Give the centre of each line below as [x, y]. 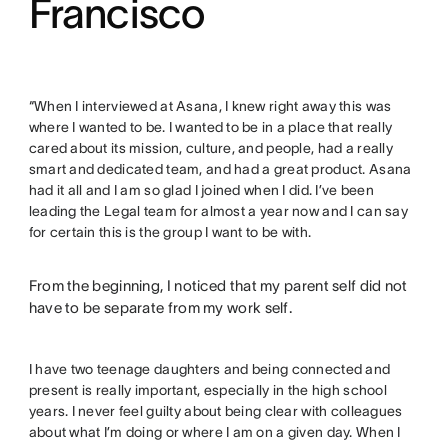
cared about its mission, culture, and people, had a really [210, 147]
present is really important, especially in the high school [207, 389]
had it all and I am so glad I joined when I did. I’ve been [201, 189]
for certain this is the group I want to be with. [171, 231]
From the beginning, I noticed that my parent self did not [218, 285]
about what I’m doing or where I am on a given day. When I [214, 431]
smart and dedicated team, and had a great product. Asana [220, 168]
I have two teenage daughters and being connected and [209, 368]
